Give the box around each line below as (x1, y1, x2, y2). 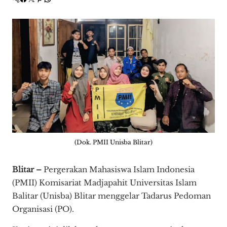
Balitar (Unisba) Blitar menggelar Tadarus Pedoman (12, 191, 211, 201)
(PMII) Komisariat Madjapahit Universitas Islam (12, 177, 197, 187)
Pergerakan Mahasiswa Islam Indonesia (42, 164, 195, 174)
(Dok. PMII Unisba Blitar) (74, 138, 153, 146)
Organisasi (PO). (12, 204, 74, 214)
